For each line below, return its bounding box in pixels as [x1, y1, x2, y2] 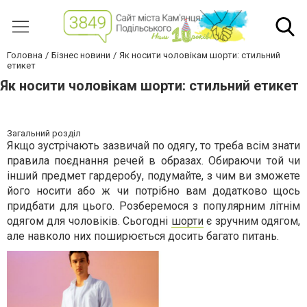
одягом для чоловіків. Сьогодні [7, 214, 171, 228]
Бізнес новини [51, 50, 110, 61]
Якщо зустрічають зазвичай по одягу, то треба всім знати [7, 139, 300, 153]
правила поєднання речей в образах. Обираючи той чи [7, 154, 300, 168]
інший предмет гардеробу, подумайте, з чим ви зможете [7, 169, 300, 183]
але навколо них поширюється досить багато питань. [7, 230, 279, 243]
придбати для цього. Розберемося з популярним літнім [7, 199, 300, 213]
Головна [7, 50, 42, 61]
